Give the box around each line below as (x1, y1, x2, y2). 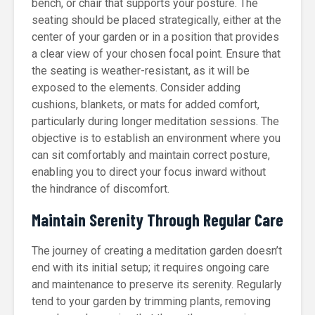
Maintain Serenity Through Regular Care (32, 210, 283, 230)
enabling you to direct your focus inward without (32, 165, 266, 179)
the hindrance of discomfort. (32, 182, 169, 195)
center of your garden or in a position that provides (32, 30, 279, 44)
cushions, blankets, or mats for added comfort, (32, 98, 259, 111)
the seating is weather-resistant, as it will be (32, 64, 250, 77)
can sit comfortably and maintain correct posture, (32, 148, 270, 162)
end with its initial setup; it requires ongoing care (32, 261, 269, 274)
